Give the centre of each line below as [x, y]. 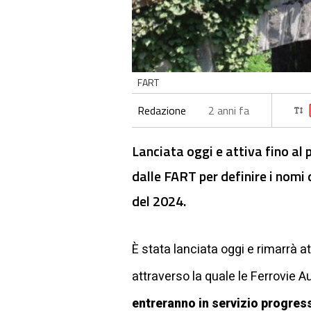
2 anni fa [229, 110]
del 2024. [159, 201]
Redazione [162, 110]
